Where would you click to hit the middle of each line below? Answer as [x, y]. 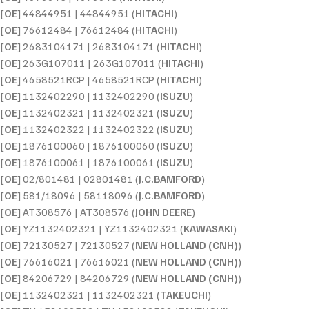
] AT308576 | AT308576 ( [76, 211]
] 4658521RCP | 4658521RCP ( [89, 79]
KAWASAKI [208, 228]
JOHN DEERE [163, 211]
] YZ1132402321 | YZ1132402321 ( [100, 228]
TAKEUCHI [184, 294]
